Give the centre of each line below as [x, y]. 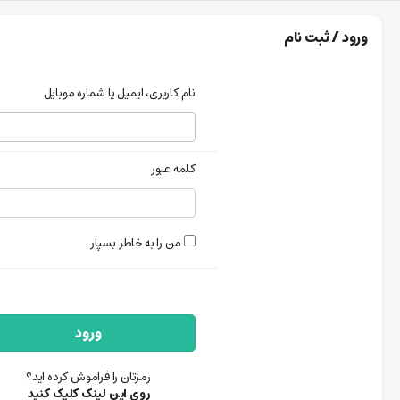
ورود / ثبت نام [325, 37]
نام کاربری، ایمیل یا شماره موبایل [119, 93]
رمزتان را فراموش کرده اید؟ [88, 378]
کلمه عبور [173, 170]
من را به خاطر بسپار [137, 244]
